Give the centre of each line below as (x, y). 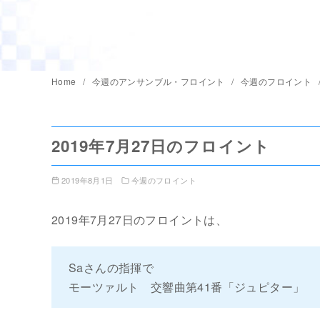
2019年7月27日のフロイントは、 (140, 220)
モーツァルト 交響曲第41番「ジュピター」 (187, 287)
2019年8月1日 (87, 180)
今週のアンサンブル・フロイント (160, 81)
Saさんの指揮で (111, 268)
